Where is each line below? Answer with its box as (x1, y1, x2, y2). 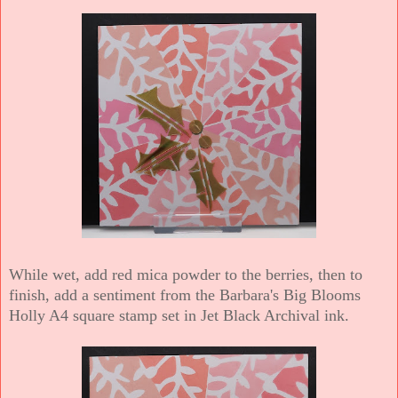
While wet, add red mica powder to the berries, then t (9, 265, 354, 283)
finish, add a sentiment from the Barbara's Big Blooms (9, 285, 361, 304)
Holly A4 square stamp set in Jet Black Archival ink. (9, 306, 349, 324)
